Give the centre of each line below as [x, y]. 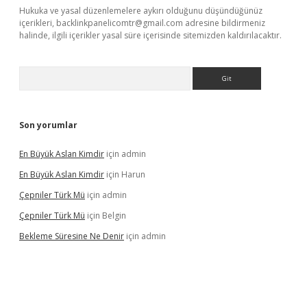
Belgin [114, 216]
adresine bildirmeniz [224, 23]
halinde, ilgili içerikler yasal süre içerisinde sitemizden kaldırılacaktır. [150, 35]
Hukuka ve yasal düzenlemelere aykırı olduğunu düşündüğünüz [141, 11]
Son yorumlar [48, 125]
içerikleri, [38, 23]
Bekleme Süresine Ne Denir [72, 236]
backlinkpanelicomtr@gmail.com [120, 23]
